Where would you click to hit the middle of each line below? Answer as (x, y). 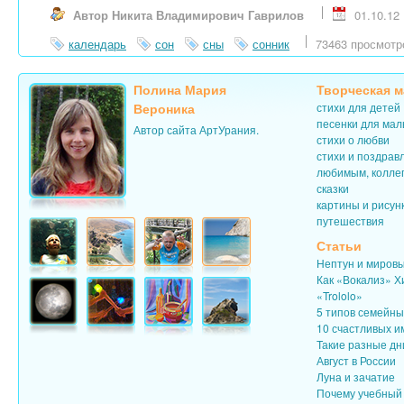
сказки (333, 188)
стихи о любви (353, 139)
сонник (271, 43)
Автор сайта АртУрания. (196, 129)
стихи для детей (358, 106)
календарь (97, 43)
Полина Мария (180, 89)
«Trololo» (340, 295)
